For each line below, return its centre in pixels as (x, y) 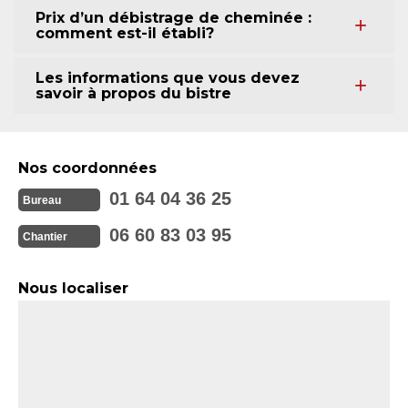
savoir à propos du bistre (133, 93)
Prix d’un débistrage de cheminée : (173, 18)
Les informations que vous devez (168, 78)
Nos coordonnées (87, 168)
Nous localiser (73, 288)
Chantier (45, 237)
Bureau (42, 201)
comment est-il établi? (125, 33)
